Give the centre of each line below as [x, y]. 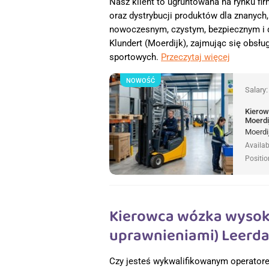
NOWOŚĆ [141, 80]
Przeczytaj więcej [195, 57]
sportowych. [135, 57]
